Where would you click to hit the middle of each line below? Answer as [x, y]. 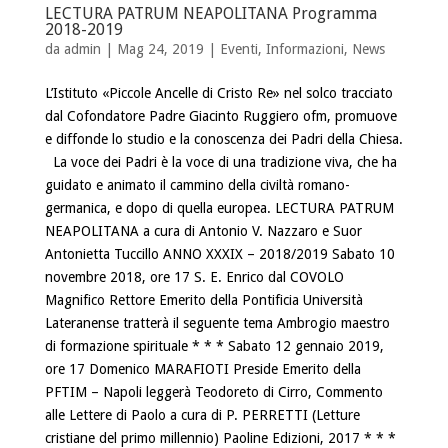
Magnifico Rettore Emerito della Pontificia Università [203, 299]
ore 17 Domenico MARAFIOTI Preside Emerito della [202, 368]
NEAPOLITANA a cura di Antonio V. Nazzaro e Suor [203, 230]
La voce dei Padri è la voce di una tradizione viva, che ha [220, 161]
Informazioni [304, 48]
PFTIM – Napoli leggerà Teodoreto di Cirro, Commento [213, 391]
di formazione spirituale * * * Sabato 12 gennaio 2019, [214, 345]
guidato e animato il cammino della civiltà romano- [197, 184]
